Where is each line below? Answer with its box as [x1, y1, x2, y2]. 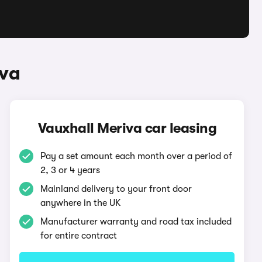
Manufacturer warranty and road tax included [40, 216, 232, 227]
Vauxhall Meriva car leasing [37, 120, 217, 136]
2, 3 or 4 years [40, 165, 101, 175]
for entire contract [40, 230, 118, 241]
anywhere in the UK [40, 198, 122, 208]
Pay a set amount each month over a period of [40, 151, 233, 161]
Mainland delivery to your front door [40, 184, 192, 194]
